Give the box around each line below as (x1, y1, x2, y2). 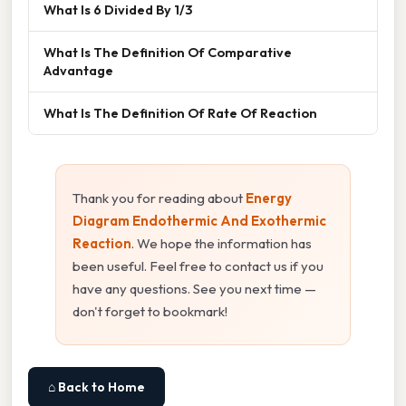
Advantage (43, 61, 113, 79)
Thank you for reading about (72, 188, 246, 207)
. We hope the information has (131, 234, 312, 252)
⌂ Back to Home (48, 378, 145, 395)
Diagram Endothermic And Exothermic (72, 211, 326, 229)
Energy (246, 188, 292, 207)
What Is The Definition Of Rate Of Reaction (43, 103, 317, 121)
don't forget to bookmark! (72, 302, 227, 320)
